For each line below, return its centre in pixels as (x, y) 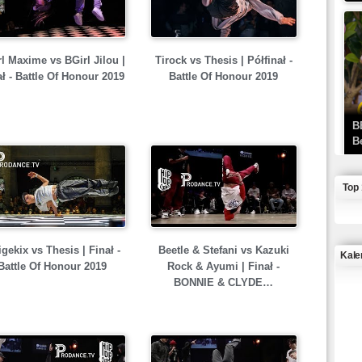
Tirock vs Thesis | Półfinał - (223, 60)
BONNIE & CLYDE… (223, 282)
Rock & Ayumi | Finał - (223, 266)
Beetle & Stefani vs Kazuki (223, 250)
